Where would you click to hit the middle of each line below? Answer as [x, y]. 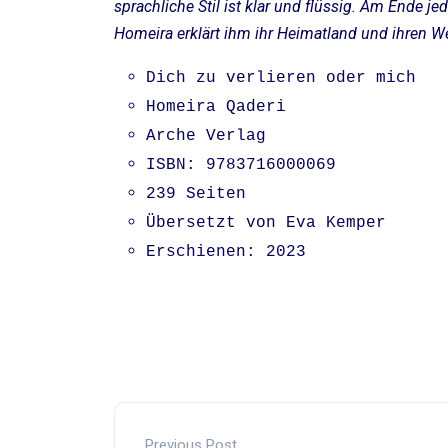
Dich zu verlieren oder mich [281, 78]
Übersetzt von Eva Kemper [266, 223]
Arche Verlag [206, 136]
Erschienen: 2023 [226, 252]
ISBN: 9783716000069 [241, 165]
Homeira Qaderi [216, 107]
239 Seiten [196, 194]
